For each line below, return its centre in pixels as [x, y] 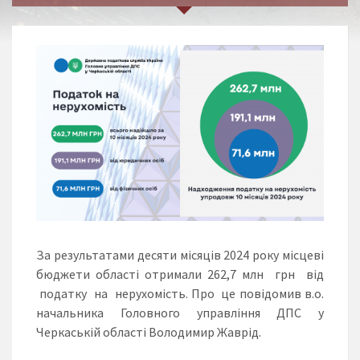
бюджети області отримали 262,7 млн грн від [180, 274]
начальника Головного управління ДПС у [180, 313]
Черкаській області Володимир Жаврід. [149, 332]
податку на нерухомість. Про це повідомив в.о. [180, 294]
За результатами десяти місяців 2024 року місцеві [180, 255]
